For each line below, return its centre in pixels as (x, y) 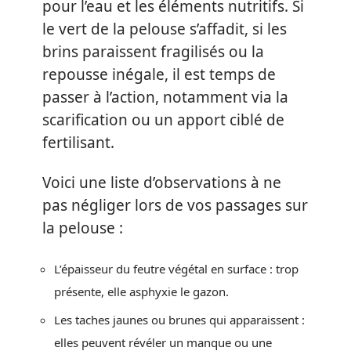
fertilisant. (78, 142)
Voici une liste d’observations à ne (162, 183)
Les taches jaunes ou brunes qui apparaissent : (179, 320)
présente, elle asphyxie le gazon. (141, 291)
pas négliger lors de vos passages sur (175, 205)
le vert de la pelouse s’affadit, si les (165, 29)
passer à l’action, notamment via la (165, 97)
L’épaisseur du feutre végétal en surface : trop (176, 268)
